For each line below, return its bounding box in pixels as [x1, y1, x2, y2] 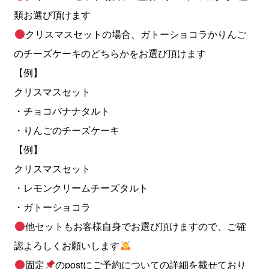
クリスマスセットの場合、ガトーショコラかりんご [25, 27, 246, 41]
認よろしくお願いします [14, 238, 120, 252]
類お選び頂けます [14, 8, 91, 22]
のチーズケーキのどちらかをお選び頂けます [14, 46, 207, 60]
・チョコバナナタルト [14, 104, 110, 118]
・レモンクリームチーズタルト [14, 181, 149, 195]
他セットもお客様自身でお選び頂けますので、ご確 [25, 219, 246, 233]
